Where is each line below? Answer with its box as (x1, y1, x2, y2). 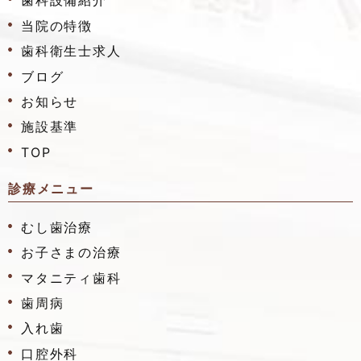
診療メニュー (8, 180, 94, 197)
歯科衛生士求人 (21, 43, 122, 60)
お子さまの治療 (21, 244, 122, 261)
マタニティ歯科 (21, 269, 122, 286)
